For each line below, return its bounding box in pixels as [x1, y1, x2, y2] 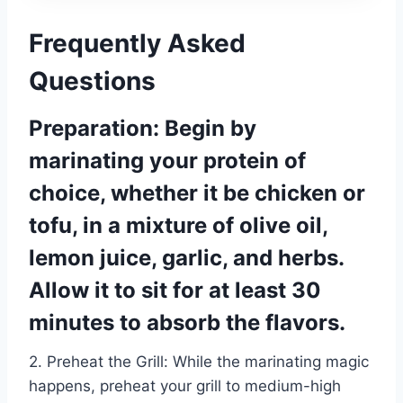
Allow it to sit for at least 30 [29, 277, 321, 304]
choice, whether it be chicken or [29, 180, 365, 207]
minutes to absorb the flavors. [29, 309, 345, 336]
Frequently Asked [29, 28, 246, 59]
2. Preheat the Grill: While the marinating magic [29, 353, 369, 372]
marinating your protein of [29, 148, 306, 175]
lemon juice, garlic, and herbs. [29, 245, 344, 272]
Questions [29, 66, 156, 97]
